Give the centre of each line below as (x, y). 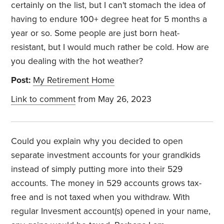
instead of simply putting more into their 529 (97, 169)
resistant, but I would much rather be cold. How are (110, 47)
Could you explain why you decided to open (97, 141)
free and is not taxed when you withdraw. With (101, 197)
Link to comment (43, 99)
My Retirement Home (74, 80)
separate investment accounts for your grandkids (106, 155)
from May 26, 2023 (114, 99)
